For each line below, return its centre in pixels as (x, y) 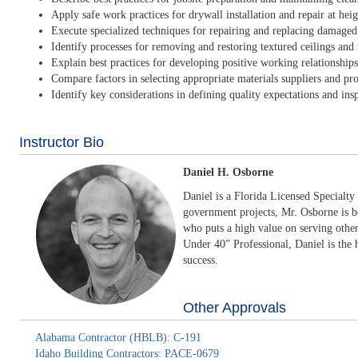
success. (200, 260)
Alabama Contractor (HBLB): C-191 (118, 338)
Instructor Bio (61, 142)
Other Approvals (234, 308)
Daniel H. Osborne (228, 172)
